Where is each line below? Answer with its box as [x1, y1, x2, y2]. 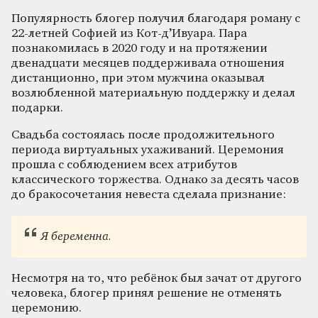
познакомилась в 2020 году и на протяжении [11, 42, 268, 55]
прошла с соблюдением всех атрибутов [11, 158, 237, 171]
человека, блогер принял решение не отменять [11, 287, 282, 300]
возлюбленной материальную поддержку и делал [11, 87, 295, 99]
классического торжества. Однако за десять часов [11, 173, 299, 186]
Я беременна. [40, 231, 111, 243]
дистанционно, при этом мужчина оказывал [11, 72, 265, 84]
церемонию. [11, 302, 82, 315]
